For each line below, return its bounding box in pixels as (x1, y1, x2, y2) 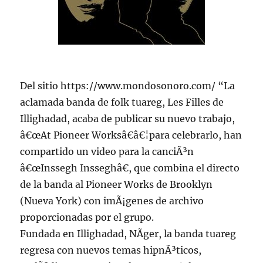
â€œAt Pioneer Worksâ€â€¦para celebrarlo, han (20, 129, 242, 141)
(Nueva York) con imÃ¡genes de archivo (20, 195, 204, 207)
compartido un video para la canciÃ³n (20, 146, 194, 158)
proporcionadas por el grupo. (20, 211, 154, 224)
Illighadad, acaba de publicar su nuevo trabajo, (20, 113, 235, 125)
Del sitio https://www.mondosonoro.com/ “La (20, 80, 235, 92)
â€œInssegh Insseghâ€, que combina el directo (20, 162, 240, 174)
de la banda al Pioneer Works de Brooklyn (20, 178, 213, 191)
